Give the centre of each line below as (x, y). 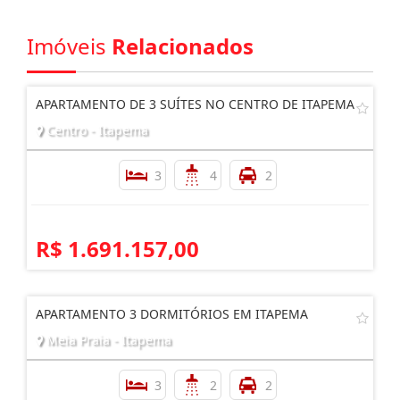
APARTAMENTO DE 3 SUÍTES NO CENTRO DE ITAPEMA (195, 104)
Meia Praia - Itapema (107, 339)
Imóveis (69, 46)
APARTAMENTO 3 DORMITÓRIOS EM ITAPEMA (172, 313)
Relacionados (183, 46)
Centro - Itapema (96, 129)
